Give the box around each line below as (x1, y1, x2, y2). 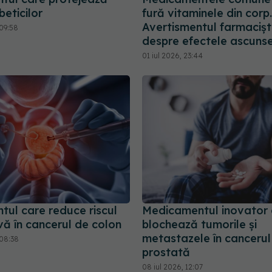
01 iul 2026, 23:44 (142, 50, 203, 60)
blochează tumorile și (142, 217, 257, 232)
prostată (142, 245, 190, 260)
